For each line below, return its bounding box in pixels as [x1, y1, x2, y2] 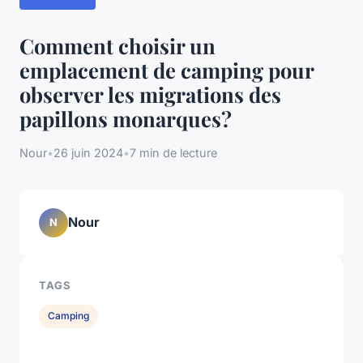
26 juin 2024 [53, 145, 123, 160]
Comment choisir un [19, 31, 216, 59]
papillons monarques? [19, 104, 232, 132]
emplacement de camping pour [19, 55, 314, 83]
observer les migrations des [19, 79, 281, 108]
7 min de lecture [130, 145, 217, 160]
